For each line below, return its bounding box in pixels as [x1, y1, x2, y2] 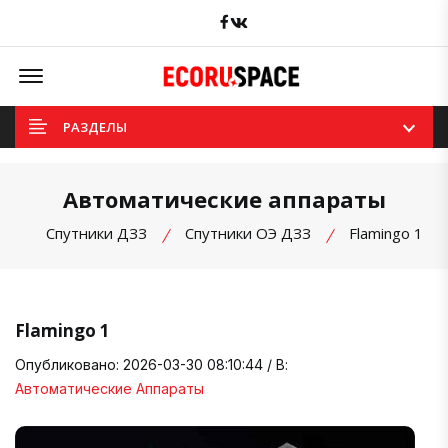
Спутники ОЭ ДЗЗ [184, 222, 311, 243]
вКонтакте [247, 9, 321, 28]
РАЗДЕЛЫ [63, 117, 127, 136]
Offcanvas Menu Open [46, 56, 191, 76]
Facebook [227, 9, 292, 28]
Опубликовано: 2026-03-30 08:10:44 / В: [15, 355, 288, 373]
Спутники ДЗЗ [45, 222, 147, 243]
